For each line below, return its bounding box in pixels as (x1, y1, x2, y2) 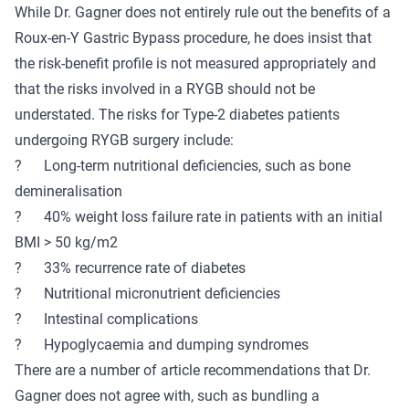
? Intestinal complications (15, 310, 198, 328)
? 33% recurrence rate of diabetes (15, 259, 246, 277)
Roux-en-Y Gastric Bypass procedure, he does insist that (15, 29, 372, 47)
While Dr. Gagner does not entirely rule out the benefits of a (15, 4, 391, 21)
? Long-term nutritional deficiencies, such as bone (15, 157, 351, 174)
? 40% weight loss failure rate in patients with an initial (15, 208, 383, 225)
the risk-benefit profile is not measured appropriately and (15, 55, 376, 72)
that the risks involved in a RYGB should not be (15, 80, 315, 98)
